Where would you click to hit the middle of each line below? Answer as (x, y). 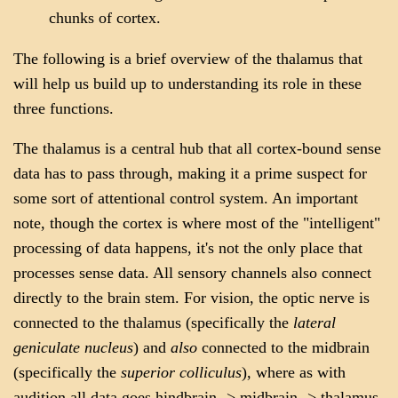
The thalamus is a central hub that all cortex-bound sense (197, 149)
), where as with (294, 373)
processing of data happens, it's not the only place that (188, 248)
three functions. (64, 108)
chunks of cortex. (105, 17)
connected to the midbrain (283, 348)
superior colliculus (181, 373)
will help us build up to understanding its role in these (187, 83)
